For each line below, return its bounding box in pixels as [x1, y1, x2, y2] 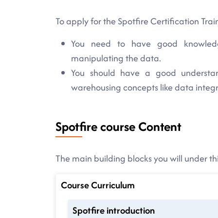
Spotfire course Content [55, 117, 182, 136]
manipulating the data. [71, 52, 161, 65]
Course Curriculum [61, 178, 135, 192]
